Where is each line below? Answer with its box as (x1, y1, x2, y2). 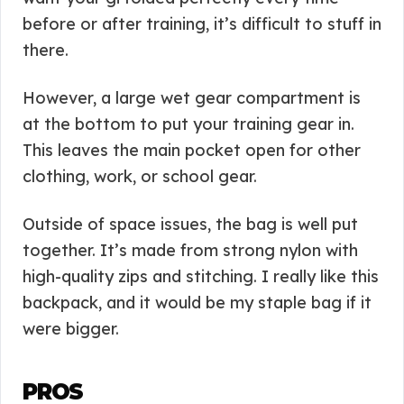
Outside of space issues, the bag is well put (23, 214, 358, 234)
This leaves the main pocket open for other (23, 140, 361, 161)
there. (23, 40, 69, 60)
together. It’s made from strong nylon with (23, 240, 358, 261)
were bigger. (23, 318, 119, 339)
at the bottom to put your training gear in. (23, 114, 354, 134)
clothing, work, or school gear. (23, 166, 257, 187)
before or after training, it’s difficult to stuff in (23, 14, 381, 34)
